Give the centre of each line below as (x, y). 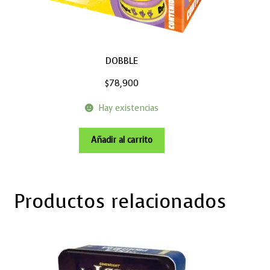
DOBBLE (122, 61)
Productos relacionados (120, 202)
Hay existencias (128, 108)
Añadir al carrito (122, 140)
